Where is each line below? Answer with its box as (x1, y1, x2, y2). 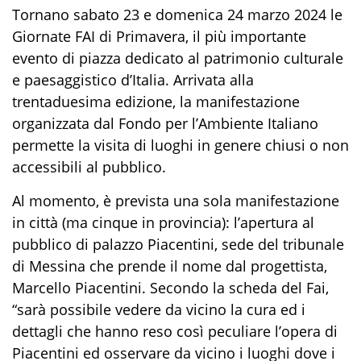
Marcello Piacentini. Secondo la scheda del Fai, (12, 278, 329, 297)
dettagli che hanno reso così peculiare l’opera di (12, 322, 338, 341)
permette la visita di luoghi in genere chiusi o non (12, 135, 349, 155)
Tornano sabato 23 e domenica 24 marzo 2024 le (12, 5, 342, 24)
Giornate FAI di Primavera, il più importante (12, 27, 306, 46)
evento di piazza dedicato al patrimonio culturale (12, 48, 343, 68)
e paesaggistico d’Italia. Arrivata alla (12, 70, 254, 89)
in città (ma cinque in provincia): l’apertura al (12, 213, 314, 232)
